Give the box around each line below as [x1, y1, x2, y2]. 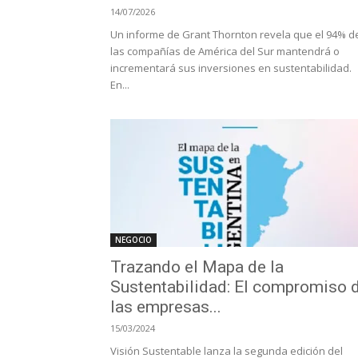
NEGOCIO [115, 234, 152, 245]
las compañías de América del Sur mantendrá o [110, 44, 340, 58]
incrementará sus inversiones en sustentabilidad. [110, 61, 352, 75]
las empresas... [110, 297, 221, 316]
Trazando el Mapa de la [110, 257, 284, 276]
